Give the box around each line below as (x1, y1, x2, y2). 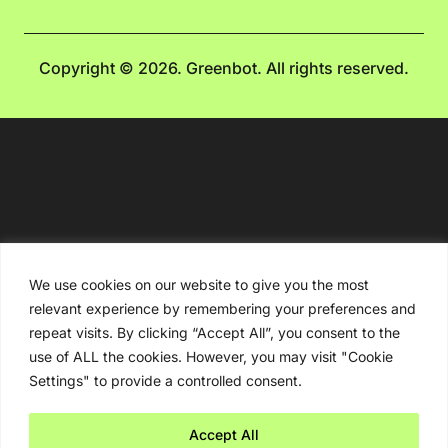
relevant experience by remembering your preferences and (29, 299, 416, 317)
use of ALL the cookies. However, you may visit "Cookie (29, 347, 393, 365)
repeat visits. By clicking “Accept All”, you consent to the (29, 323, 400, 341)
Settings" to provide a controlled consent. (29, 371, 302, 389)
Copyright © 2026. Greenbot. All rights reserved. (39, 57, 409, 78)
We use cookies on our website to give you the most (29, 275, 369, 293)
